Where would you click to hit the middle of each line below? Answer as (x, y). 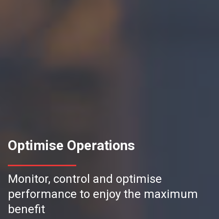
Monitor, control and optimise (85, 179)
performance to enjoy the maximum (103, 194)
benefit (26, 209)
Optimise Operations (71, 146)
